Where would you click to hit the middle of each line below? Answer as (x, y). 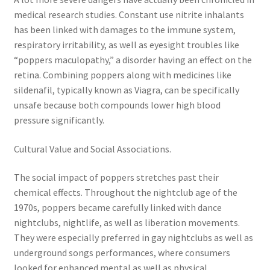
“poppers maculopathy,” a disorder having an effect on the (133, 60)
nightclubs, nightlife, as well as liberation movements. (127, 223)
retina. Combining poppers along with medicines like (122, 75)
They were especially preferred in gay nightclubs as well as (133, 238)
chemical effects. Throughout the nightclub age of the (125, 193)
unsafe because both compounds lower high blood (117, 105)
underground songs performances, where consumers (122, 253)
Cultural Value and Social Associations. (92, 149)
